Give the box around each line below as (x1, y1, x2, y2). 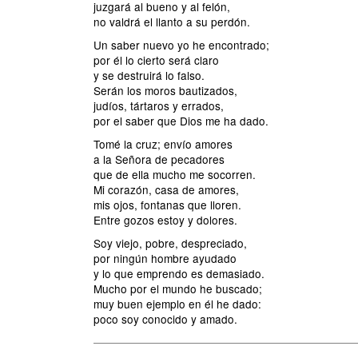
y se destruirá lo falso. (93, 67, 205, 83)
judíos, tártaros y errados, (93, 97, 224, 113)
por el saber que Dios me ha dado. (93, 113, 268, 129)
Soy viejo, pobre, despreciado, (93, 235, 247, 251)
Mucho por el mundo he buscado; (93, 280, 262, 296)
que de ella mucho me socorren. (93, 166, 256, 182)
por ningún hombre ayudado (93, 250, 237, 266)
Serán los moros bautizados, (93, 82, 237, 98)
